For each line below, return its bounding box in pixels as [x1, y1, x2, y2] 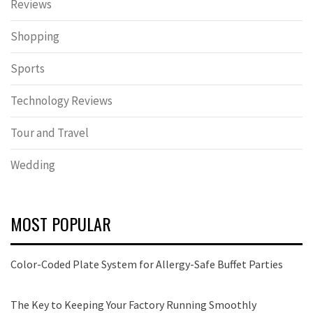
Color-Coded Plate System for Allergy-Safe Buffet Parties [10, 257, 283, 271]
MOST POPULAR [10, 211, 111, 236]
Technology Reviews [10, 93, 112, 108]
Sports [10, 61, 45, 76]
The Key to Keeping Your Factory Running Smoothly [10, 298, 256, 312]
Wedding [10, 157, 55, 173]
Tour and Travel [10, 125, 89, 140]
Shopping [10, 29, 59, 44]
